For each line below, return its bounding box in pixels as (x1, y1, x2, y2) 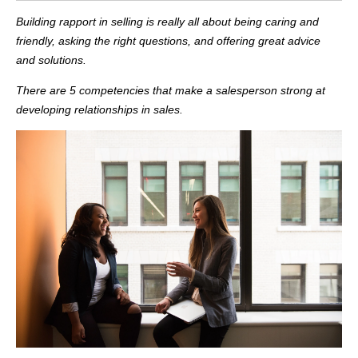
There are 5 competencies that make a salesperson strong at (16, 83, 325, 97)
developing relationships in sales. (16, 102, 183, 116)
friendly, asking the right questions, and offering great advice (16, 34, 320, 47)
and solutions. (16, 53, 86, 66)
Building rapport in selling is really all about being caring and (16, 14, 319, 28)
